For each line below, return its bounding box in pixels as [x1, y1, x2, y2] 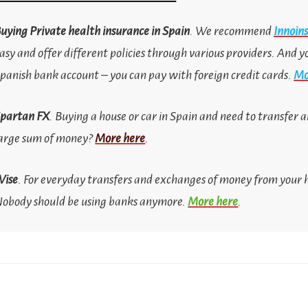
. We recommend [190, 23, 274, 38]
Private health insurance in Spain [30, 23, 190, 38]
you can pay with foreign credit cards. [110, 67, 292, 82]
